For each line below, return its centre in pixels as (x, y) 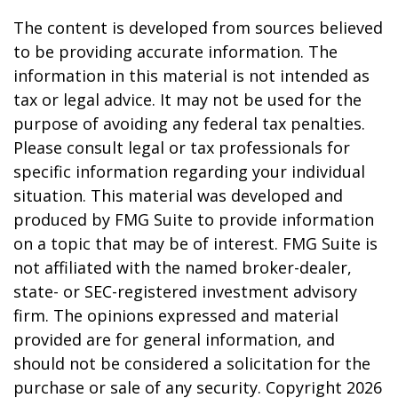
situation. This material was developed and (178, 195)
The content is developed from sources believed (198, 28)
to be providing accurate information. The (175, 52)
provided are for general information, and (174, 339)
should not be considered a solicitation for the (192, 363)
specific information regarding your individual (189, 171)
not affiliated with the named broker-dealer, (183, 267)
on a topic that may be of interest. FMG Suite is (195, 243)
